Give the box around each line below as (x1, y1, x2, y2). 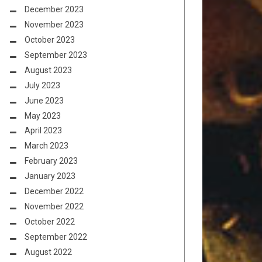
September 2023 (25, 50, 87, 60)
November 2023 (25, 20, 84, 30)
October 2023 (25, 35, 75, 45)
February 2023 (25, 156, 78, 166)
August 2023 (25, 65, 72, 75)
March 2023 (25, 141, 68, 151)
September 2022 (25, 232, 87, 242)
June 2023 (25, 95, 64, 105)
